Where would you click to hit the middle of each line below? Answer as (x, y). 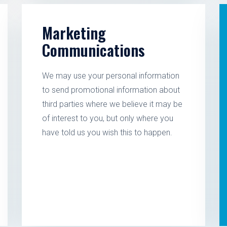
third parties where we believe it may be (112, 104)
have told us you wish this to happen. (107, 133)
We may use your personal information (111, 76)
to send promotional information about (111, 90)
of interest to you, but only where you (108, 118)
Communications (94, 50)
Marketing (74, 33)
